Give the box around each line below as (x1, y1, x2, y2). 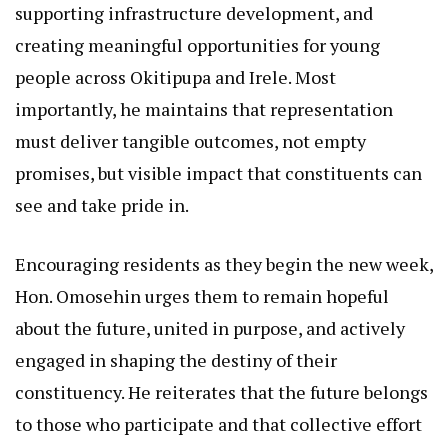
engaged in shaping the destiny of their (15, 348, 337, 373)
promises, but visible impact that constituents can (15, 161, 422, 186)
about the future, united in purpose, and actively (15, 316, 405, 341)
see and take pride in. (15, 193, 189, 218)
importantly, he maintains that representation (15, 97, 393, 122)
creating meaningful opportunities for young (15, 33, 380, 58)
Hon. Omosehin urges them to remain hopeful (15, 284, 389, 309)
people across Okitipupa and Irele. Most (15, 65, 336, 90)
